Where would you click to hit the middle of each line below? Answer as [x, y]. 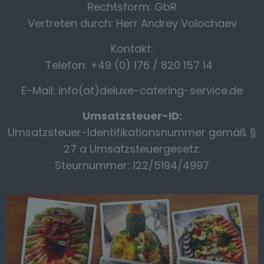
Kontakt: [132, 49]
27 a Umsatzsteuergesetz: [132, 149]
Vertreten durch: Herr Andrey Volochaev [132, 23]
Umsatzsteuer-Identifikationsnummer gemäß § [132, 132]
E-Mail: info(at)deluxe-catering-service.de [132, 90]
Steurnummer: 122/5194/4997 [132, 165]
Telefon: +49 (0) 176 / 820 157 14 [132, 65]
